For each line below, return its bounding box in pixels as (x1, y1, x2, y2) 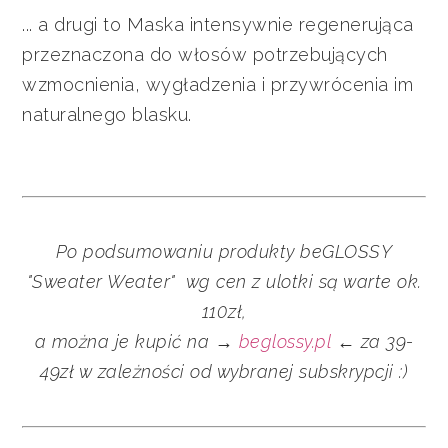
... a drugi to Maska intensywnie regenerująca (22, 13, 414, 35)
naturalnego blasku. (22, 103, 192, 125)
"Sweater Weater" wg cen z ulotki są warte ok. (26, 270, 422, 292)
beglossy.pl (238, 330, 331, 352)
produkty (218, 240, 301, 262)
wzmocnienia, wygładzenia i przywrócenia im (22, 73, 414, 95)
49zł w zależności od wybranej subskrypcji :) (40, 360, 408, 382)
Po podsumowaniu (55, 240, 219, 262)
